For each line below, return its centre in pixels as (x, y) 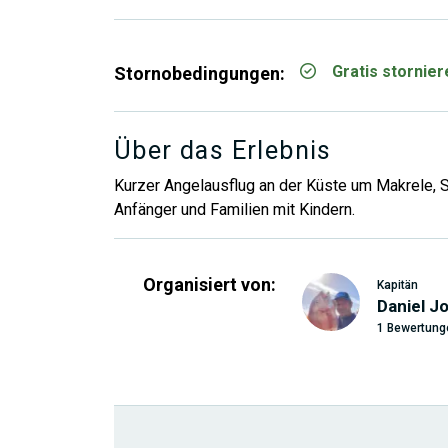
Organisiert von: (209, 284)
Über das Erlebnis (223, 150)
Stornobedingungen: (199, 73)
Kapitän (397, 285)
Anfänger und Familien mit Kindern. (234, 209)
